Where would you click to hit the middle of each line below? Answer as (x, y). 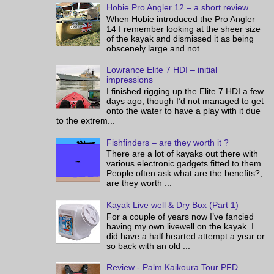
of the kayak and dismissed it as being (180, 38)
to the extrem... (85, 120)
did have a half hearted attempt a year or (186, 236)
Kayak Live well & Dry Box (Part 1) (173, 205)
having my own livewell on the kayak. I (180, 226)
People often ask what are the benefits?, (185, 173)
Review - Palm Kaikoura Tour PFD (172, 268)
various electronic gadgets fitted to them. (185, 164)
